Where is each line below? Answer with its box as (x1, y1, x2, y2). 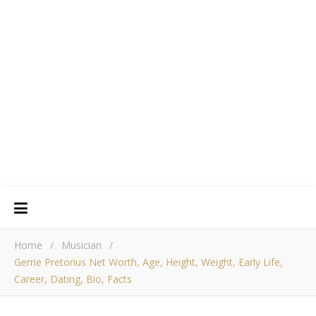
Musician (61, 238, 102, 252)
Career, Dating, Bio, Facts (14, 272, 132, 286)
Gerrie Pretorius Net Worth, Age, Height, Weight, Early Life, (14, 255, 283, 269)
